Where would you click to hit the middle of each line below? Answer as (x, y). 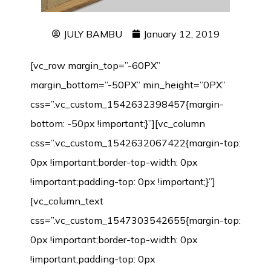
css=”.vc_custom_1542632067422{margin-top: (135, 143)
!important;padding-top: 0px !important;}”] (123, 181)
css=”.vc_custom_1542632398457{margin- (127, 104)
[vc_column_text (67, 201)
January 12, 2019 (181, 34)
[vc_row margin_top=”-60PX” (95, 65)
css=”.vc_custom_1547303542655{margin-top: (135, 220)
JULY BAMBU (93, 34)
